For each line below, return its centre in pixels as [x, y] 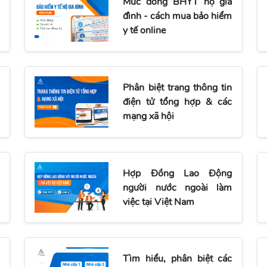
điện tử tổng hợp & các [178, 102]
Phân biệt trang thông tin [178, 88]
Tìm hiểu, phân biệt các [178, 259]
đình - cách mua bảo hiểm [178, 16]
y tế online [145, 31]
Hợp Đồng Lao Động [178, 173]
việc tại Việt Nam [159, 202]
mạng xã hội [149, 117]
